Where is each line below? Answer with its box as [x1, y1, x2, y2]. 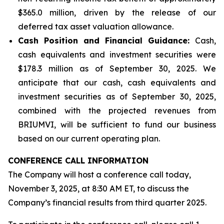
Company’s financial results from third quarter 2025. [8, 197, 206, 207]
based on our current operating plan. [18, 133, 160, 143]
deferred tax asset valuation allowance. [18, 21, 173, 31]
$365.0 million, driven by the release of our [18, 7, 216, 17]
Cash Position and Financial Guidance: [18, 35, 195, 45]
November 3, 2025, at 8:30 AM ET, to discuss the [8, 183, 189, 193]
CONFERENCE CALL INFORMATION [8, 155, 148, 165]
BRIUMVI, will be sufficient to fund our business [18, 119, 216, 129]
